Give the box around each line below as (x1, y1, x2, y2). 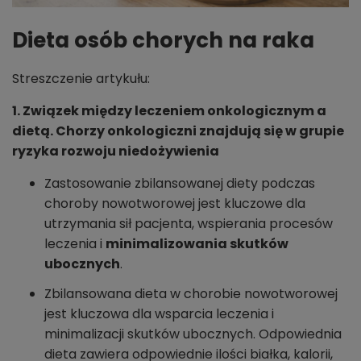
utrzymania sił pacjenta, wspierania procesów (44, 214, 333, 234)
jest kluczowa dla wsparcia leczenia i (44, 305, 274, 324)
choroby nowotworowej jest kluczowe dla (44, 194, 305, 214)
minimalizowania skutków (106, 234, 288, 254)
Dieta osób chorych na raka (12, 26, 314, 56)
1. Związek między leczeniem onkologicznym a (12, 102, 326, 121)
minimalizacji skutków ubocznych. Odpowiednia (44, 325, 342, 344)
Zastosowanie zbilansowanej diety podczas (44, 174, 315, 193)
